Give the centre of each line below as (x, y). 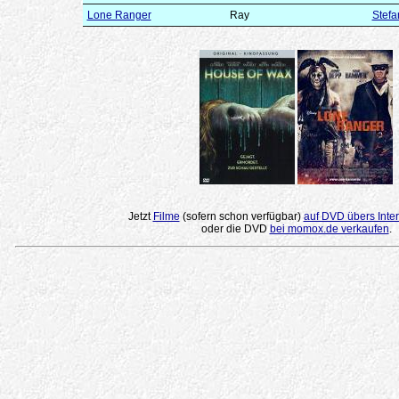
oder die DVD (235, 228)
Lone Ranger (119, 15)
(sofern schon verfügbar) (241, 216)
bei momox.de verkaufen (329, 228)
